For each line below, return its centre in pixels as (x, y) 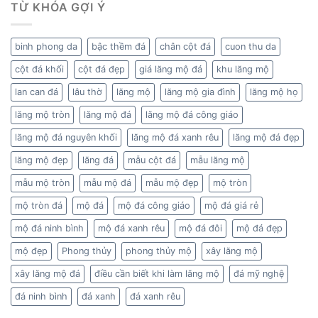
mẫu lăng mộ (218, 160)
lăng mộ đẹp (42, 160)
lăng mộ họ (274, 92)
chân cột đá (185, 47)
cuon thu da (251, 47)
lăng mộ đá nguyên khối (66, 138)
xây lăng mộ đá (48, 274)
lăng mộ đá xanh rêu (175, 138)
